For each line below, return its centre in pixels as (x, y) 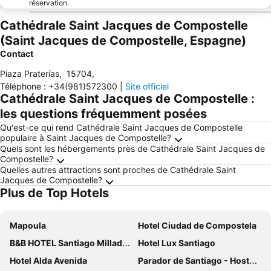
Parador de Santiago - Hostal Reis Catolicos (194, 260)
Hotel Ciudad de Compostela (197, 225)
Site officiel (147, 86)
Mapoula (28, 225)
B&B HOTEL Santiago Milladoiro (66, 243)
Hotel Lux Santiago (177, 243)
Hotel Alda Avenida (48, 260)
